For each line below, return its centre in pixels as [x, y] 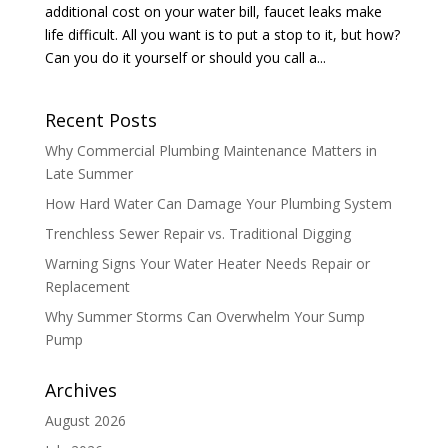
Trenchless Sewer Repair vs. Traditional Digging [197, 233]
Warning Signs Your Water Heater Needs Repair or [207, 263]
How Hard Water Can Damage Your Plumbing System [218, 203]
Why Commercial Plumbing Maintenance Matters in [210, 150]
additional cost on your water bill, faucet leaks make [213, 11]
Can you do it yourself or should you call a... [185, 57]
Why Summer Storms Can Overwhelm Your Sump [204, 316]
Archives [80, 390]
